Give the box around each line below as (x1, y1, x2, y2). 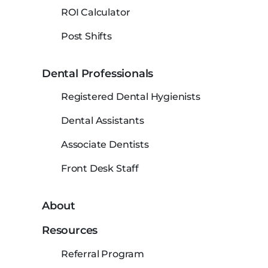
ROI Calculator (61, 6, 130, 18)
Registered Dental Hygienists (61, 91, 200, 102)
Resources (42, 224, 98, 237)
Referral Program (61, 248, 144, 260)
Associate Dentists (61, 139, 149, 150)
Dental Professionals (42, 66, 154, 80)
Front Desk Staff (61, 163, 139, 174)
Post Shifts (61, 30, 112, 42)
